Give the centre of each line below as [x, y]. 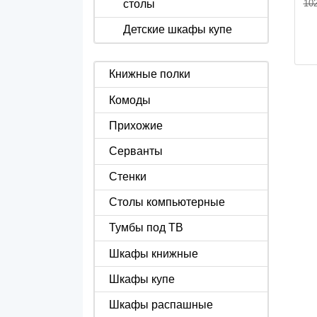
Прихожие [136, 125]
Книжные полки [150, 74]
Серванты [136, 151]
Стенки [128, 177]
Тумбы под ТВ [146, 228]
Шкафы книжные [154, 253]
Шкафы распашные [161, 305]
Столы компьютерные [167, 202]
